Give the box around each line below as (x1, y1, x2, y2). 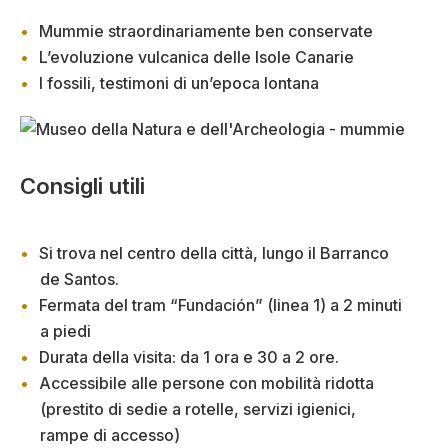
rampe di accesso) (40, 424, 180, 445)
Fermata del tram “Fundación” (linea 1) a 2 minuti (39, 294, 402, 315)
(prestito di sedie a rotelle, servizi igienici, (40, 398, 356, 419)
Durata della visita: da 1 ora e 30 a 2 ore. (39, 346, 339, 367)
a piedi (40, 320, 91, 341)
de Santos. (40, 268, 119, 289)
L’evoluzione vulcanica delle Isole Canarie (39, 47, 354, 68)
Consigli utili (20, 172, 145, 199)
